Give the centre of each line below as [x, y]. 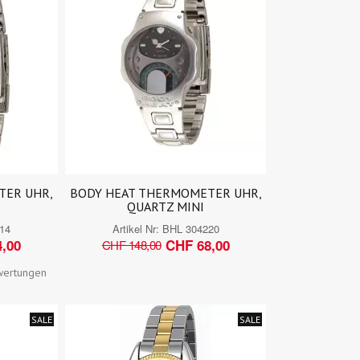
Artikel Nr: [137, 228]
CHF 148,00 [131, 245]
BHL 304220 [190, 228]
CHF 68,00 [197, 245]
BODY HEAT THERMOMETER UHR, [166, 192]
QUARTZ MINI [166, 206]
